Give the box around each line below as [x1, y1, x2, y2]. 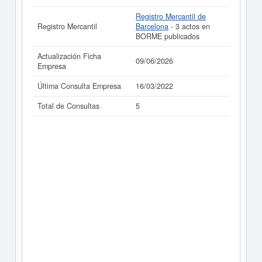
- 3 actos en [168, 21, 210, 32]
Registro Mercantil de [136, 11, 206, 22]
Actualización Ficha [37, 51, 101, 61]
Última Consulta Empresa [37, 81, 121, 91]
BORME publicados [136, 31, 199, 42]
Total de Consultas [37, 101, 99, 111]
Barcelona [136, 21, 168, 32]
